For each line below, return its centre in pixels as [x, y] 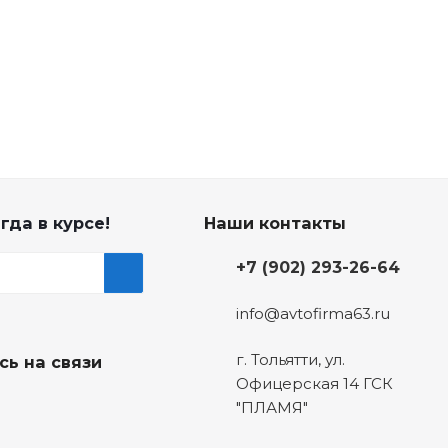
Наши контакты [274, 223]
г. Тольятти [276, 360]
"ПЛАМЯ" [271, 408]
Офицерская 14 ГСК [314, 384]
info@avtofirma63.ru [312, 314]
